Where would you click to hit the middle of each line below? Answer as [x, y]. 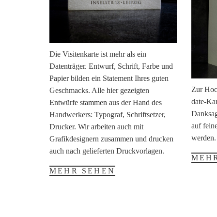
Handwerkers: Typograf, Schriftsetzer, [108, 114]
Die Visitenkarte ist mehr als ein [98, 54]
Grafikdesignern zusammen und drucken [111, 139]
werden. [203, 138]
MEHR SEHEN [82, 170]
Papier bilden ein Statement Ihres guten [109, 78]
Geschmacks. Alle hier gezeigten [99, 90]
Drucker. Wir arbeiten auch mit [96, 126]
